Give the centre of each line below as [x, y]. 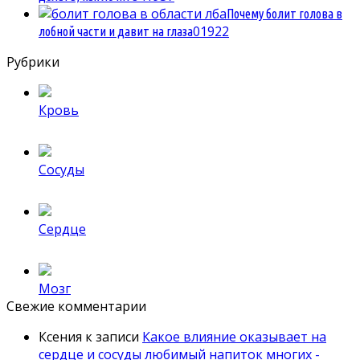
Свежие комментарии [76, 307]
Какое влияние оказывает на [234, 337]
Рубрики [33, 62]
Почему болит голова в [284, 14]
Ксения [60, 337]
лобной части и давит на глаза [116, 32]
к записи [112, 337]
